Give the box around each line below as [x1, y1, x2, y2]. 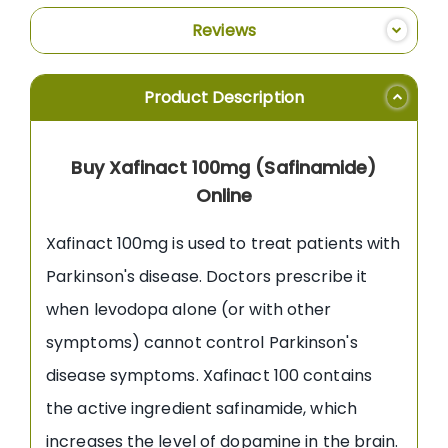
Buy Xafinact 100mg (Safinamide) [71, 154, 377, 180]
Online [195, 182, 253, 208]
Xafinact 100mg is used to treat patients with [46, 231, 401, 255]
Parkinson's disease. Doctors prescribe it [46, 264, 368, 288]
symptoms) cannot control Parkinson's [46, 330, 358, 354]
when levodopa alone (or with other [46, 297, 332, 321]
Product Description [144, 85, 304, 109]
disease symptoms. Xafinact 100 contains [46, 363, 372, 387]
